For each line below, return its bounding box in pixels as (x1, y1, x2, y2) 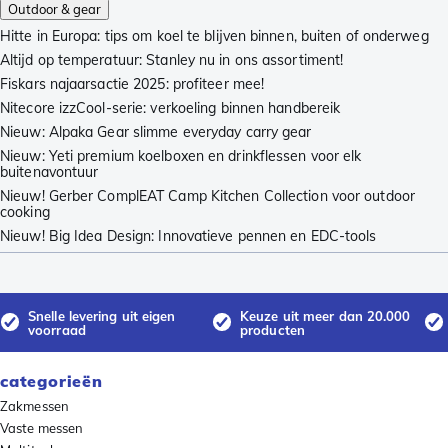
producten (240, 321, 305, 338)
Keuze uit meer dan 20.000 (240, 307, 411, 324)
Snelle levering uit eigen (28, 307, 176, 324)
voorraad (28, 321, 86, 338)
